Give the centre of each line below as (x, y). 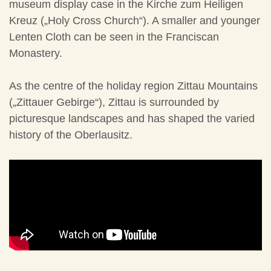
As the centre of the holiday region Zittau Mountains (133, 86)
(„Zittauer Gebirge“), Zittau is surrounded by (114, 103)
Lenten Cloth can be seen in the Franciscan (114, 37)
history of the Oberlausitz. (71, 135)
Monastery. (36, 54)
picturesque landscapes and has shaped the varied (132, 119)
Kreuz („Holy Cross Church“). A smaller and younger (135, 21)
